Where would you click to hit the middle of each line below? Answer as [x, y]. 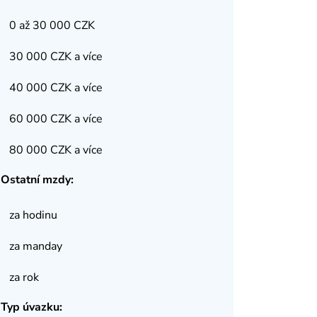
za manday [35, 246]
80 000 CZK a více [56, 150]
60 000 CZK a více [56, 119]
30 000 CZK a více [56, 57]
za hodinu [33, 215]
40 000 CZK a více [56, 88]
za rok [24, 277]
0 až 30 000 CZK [52, 25]
